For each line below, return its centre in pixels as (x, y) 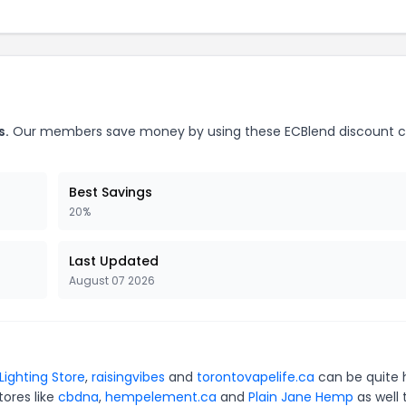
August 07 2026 (112, 280)
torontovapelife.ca (256, 377)
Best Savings (111, 192)
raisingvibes (128, 377)
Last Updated (114, 261)
